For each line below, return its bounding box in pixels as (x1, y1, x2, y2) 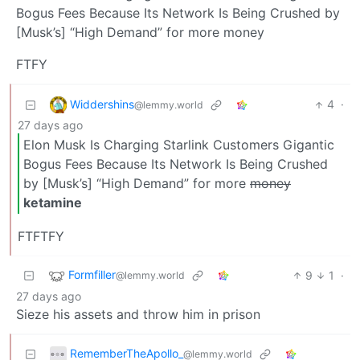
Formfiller (68, 267, 116, 281)
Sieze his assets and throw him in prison (16, 305, 260, 322)
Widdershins (70, 96, 134, 111)
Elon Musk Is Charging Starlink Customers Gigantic (23, 137, 334, 153)
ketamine (23, 194, 82, 211)
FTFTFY (18, 227, 64, 244)
